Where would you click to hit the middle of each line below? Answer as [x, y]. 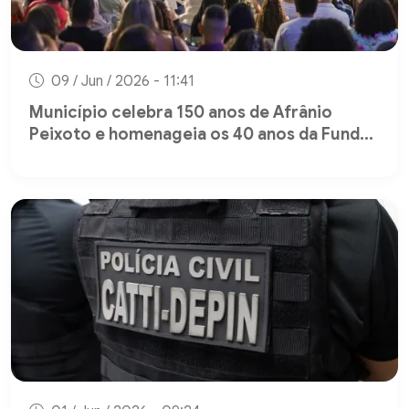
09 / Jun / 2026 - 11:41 [121, 82]
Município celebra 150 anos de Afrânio [181, 113]
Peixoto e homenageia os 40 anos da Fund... [201, 135]
